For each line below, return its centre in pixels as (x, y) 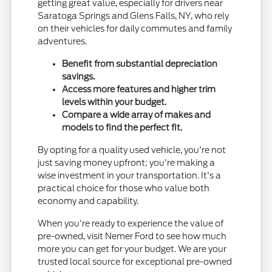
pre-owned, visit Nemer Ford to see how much (132, 236)
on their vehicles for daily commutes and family (135, 29)
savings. (79, 77)
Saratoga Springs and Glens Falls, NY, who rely (134, 16)
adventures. (63, 42)
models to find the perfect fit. (122, 128)
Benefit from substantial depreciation (140, 64)
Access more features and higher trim (139, 90)
